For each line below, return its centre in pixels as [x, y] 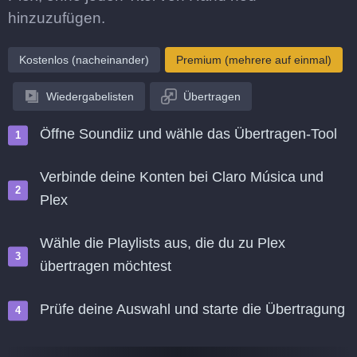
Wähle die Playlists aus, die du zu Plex [163, 243]
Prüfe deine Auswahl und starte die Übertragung [192, 309]
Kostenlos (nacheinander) [84, 60]
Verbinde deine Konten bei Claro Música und [182, 177]
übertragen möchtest [106, 266]
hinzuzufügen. [57, 18]
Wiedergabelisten [90, 96]
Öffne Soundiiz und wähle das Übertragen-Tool [188, 134]
